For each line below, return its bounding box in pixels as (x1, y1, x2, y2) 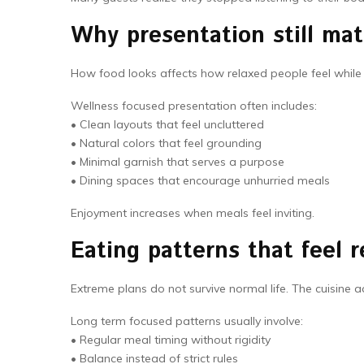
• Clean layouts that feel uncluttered (71, 117, 264, 132)
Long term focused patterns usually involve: (71, 314, 303, 328)
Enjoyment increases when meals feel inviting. (71, 206, 314, 220)
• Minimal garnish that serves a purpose (71, 154, 284, 169)
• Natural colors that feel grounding (71, 136, 262, 150)
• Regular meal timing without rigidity (71, 332, 271, 347)
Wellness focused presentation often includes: (71, 98, 317, 113)
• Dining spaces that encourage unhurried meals (71, 173, 330, 188)
